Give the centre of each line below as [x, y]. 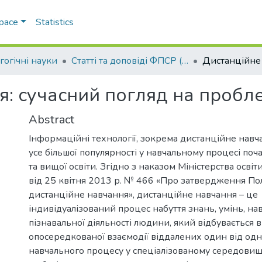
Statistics [54, 22]
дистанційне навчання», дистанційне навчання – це [143, 194]
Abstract [51, 119]
